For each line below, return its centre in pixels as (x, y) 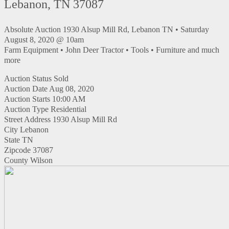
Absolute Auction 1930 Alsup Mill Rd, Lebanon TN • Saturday (107, 29)
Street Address (27, 119)
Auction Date (26, 88)
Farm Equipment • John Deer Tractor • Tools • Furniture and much (112, 50)
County (16, 160)
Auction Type (26, 109)
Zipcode (17, 150)
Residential (68, 109)
